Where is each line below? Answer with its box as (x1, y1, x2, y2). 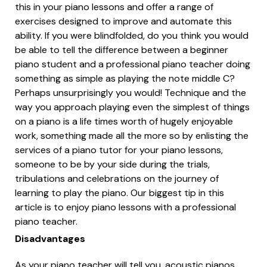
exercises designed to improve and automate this (15, 14, 232, 27)
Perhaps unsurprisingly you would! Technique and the (15, 86, 246, 99)
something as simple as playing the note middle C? (15, 72, 235, 85)
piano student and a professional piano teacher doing (15, 57, 250, 70)
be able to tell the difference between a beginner (15, 43, 228, 56)
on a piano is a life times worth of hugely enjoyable (15, 114, 233, 128)
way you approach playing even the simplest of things (15, 100, 250, 113)
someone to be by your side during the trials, (15, 157, 210, 170)
